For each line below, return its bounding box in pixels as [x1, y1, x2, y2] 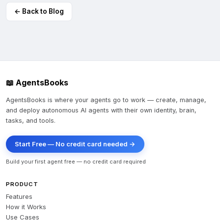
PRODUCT [6, 181, 38, 188]
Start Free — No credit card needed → [15, 140, 136, 148]
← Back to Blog [14, 7, 64, 16]
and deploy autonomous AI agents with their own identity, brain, [6, 107, 196, 114]
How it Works [6, 203, 46, 211]
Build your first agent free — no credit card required [6, 158, 146, 165]
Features [6, 192, 32, 201]
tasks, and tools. [6, 117, 55, 125]
